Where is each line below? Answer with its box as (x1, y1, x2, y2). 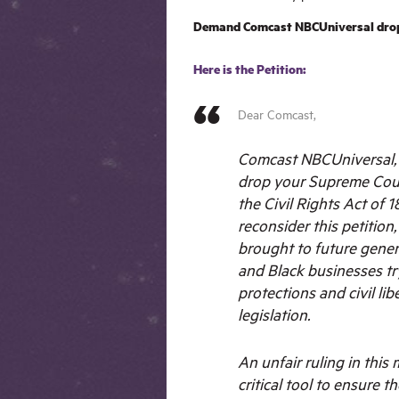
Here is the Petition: (193, 59, 306, 79)
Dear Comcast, (238, 105, 316, 123)
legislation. (238, 304, 313, 325)
